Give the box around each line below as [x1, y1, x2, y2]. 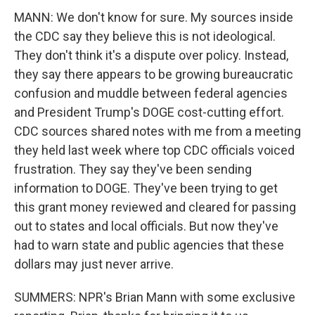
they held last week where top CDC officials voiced [14, 142, 295, 157]
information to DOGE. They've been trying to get [14, 180, 278, 195]
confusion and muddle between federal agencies [14, 85, 288, 101]
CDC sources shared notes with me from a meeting [14, 123, 301, 139]
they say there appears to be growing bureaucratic [14, 66, 293, 82]
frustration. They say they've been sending [14, 161, 252, 176]
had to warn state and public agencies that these [14, 237, 284, 252]
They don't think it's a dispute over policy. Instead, [14, 47, 288, 63]
